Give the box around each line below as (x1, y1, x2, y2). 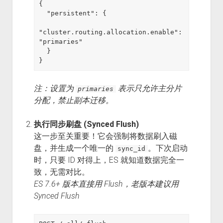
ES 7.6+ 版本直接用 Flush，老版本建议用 (33, 179, 179, 189)
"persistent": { (39, 9, 47, 17)
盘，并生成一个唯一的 (33, 143, 115, 153)
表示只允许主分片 (116, 83, 182, 93)
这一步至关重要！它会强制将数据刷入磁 (33, 131, 177, 141)
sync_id (117, 144, 146, 152)
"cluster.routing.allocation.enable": (39, 28, 183, 36)
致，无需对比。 (33, 167, 90, 177)
